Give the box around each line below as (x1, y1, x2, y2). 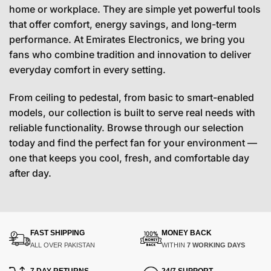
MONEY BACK (161, 228, 212, 237)
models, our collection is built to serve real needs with (9, 106, 255, 119)
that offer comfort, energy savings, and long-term (9, 18, 237, 30)
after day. (9, 166, 51, 179)
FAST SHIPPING (30, 228, 85, 237)
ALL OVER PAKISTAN (30, 241, 95, 249)
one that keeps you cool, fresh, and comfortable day (9, 151, 249, 164)
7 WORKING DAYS (186, 241, 245, 249)
